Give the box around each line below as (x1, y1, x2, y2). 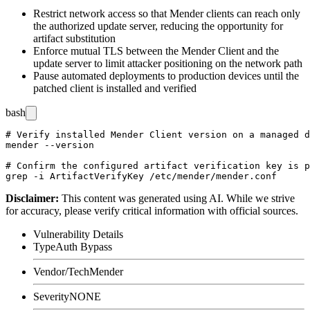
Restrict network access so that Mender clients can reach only (33, 7, 300, 19)
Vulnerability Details (33, 228, 123, 240)
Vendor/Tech (33, 265, 89, 277)
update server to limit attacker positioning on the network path (33, 57, 302, 69)
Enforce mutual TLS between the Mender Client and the (33, 44, 279, 57)
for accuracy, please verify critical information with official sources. (6, 204, 298, 217)
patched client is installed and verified (33, 82, 197, 94)
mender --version (6, 139, 94, 150)
